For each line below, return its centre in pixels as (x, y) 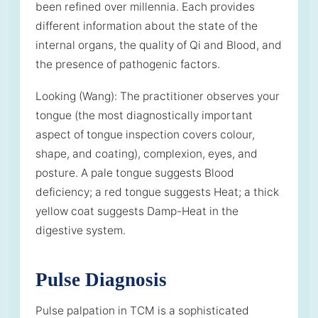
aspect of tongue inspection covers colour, (145, 134)
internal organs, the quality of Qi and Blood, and (159, 45)
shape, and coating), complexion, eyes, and (147, 153)
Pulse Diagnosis (101, 279)
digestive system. (81, 230)
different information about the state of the (147, 26)
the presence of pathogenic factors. (128, 64)
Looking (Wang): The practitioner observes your (158, 96)
